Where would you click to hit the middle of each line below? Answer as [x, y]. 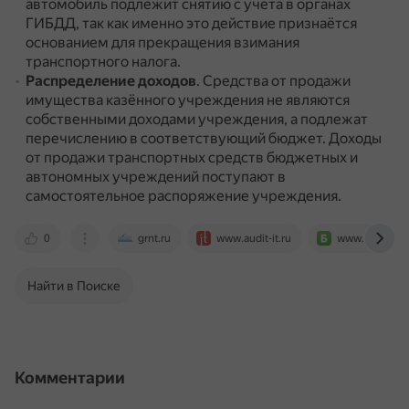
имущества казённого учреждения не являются [188, 100]
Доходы [355, 138]
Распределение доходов [111, 81]
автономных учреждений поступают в [156, 177]
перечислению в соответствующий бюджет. [177, 138]
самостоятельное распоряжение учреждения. [184, 196]
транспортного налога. [103, 62]
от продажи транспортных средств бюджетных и [192, 157]
